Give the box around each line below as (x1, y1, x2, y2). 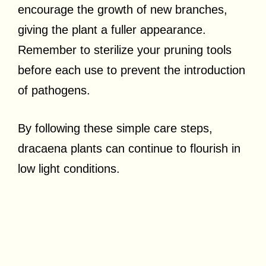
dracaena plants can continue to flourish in (18, 141, 240, 155)
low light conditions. (18, 161, 120, 175)
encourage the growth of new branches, (18, 2, 227, 16)
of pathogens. (18, 83, 90, 97)
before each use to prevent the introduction (18, 63, 245, 77)
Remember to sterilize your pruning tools (18, 43, 232, 56)
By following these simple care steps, (18, 121, 213, 135)
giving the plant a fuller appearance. (18, 23, 206, 36)
